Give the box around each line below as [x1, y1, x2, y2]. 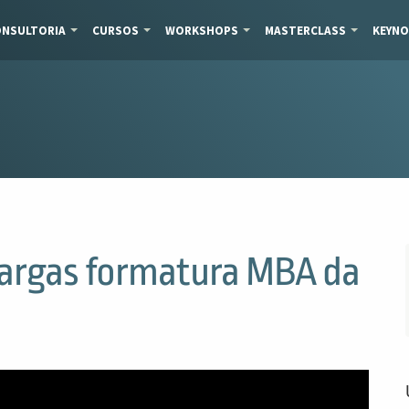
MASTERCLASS [264, 22, 346, 38]
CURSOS [91, 22, 139, 38]
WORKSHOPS [164, 22, 238, 38]
